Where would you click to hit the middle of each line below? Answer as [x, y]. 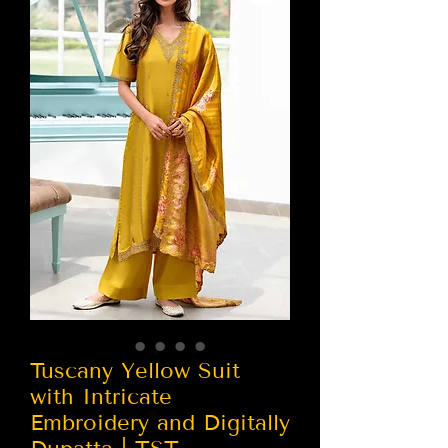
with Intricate [101, 396]
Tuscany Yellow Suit [135, 370]
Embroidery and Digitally [160, 422]
